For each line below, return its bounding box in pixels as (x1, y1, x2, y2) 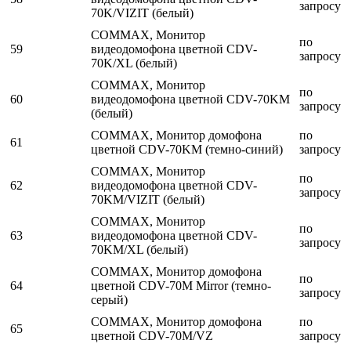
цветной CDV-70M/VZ (91, 329, 213, 343)
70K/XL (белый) (91, 56, 177, 71)
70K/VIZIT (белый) (91, 6, 194, 20)
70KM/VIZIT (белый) (91, 193, 204, 207)
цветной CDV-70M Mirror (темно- (91, 279, 271, 293)
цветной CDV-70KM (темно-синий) (91, 143, 283, 157)
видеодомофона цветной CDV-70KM (91, 92, 290, 107)
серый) (91, 293, 128, 307)
